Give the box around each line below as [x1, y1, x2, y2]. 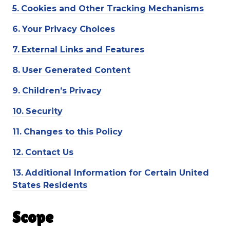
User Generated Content [22, 65, 130, 75]
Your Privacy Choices [22, 24, 115, 34]
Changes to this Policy [24, 127, 123, 137]
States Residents [12, 180, 87, 190]
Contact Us [25, 147, 73, 157]
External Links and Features [22, 45, 144, 54]
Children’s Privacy [22, 86, 102, 95]
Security [26, 106, 63, 116]
